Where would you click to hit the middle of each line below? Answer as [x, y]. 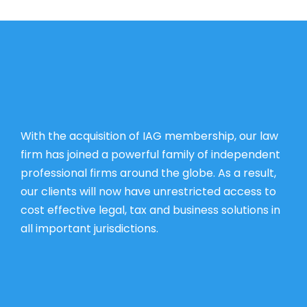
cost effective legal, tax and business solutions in [150, 210]
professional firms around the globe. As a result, [148, 173]
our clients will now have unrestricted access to [148, 191]
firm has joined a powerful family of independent [150, 154]
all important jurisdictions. [89, 228]
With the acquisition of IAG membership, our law [149, 136]
